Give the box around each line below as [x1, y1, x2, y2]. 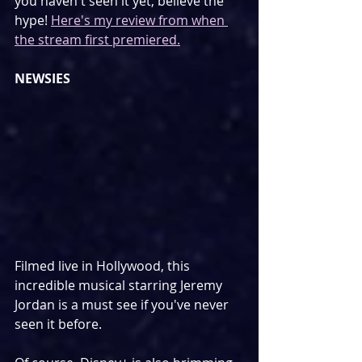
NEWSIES [15, 69, 70, 88]
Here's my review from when [51, 11, 228, 30]
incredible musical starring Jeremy [15, 276, 225, 295]
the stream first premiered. [15, 31, 180, 49]
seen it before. [15, 315, 102, 334]
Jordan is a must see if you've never [15, 296, 232, 314]
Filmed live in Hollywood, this [15, 257, 193, 276]
